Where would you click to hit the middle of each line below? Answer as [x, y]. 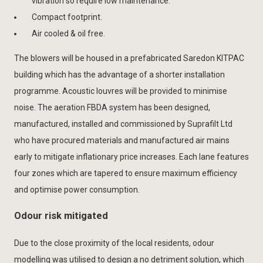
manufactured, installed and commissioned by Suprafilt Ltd [123, 124]
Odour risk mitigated [61, 216]
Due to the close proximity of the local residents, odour [114, 243]
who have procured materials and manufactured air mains [122, 140]
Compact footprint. [67, 17]
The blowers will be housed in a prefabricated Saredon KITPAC [129, 58]
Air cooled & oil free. [68, 33]
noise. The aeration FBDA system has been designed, [112, 107]
